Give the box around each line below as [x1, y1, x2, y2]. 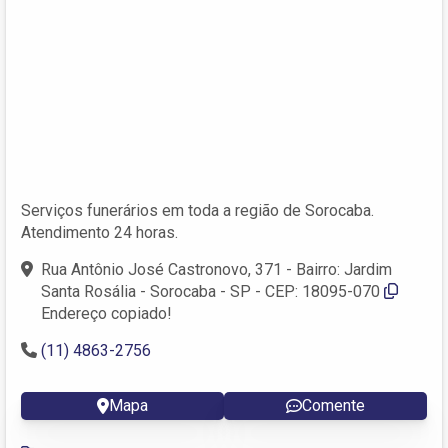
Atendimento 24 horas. [21, 222, 178, 242]
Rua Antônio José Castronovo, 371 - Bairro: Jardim [41, 259, 392, 279]
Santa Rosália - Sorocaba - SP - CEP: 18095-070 [41, 281, 380, 301]
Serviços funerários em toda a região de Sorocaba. [21, 200, 374, 220]
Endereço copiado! [41, 303, 172, 323]
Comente [302, 395, 365, 415]
